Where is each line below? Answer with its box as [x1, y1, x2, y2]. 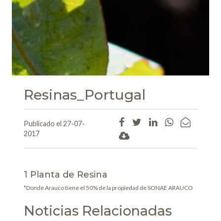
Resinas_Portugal [24, 86, 146, 103]
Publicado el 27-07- [24, 119, 85, 128]
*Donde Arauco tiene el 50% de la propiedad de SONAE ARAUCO [24, 184, 193, 192]
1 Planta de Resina [24, 169, 108, 181]
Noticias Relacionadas [24, 203, 172, 220]
